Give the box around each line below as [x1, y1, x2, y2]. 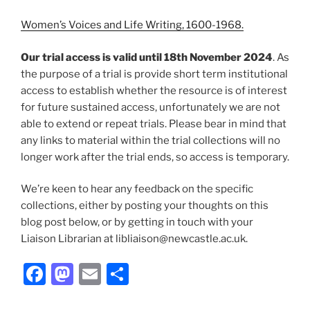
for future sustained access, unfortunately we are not [21, 100, 280, 113]
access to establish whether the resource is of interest [21, 84, 287, 97]
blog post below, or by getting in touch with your [21, 216, 253, 229]
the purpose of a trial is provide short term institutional [21, 67, 288, 80]
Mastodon [73, 259, 178, 287]
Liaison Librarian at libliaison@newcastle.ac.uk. [21, 232, 248, 246]
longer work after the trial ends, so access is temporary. [21, 150, 289, 163]
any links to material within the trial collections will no [21, 134, 280, 147]
